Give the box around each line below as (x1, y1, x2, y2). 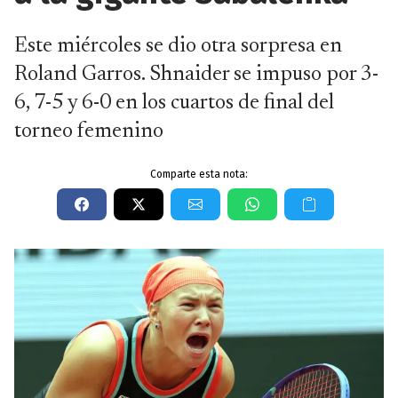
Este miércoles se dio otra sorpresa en (14, 36, 342, 57)
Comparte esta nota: (150, 168, 248, 180)
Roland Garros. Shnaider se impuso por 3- (14, 64, 378, 85)
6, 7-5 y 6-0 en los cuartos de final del (14, 92, 334, 114)
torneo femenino (14, 121, 163, 142)
